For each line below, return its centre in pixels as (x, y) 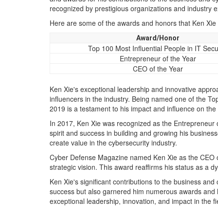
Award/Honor (158, 38)
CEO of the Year (158, 69)
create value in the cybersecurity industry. (113, 143)
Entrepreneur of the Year (158, 58)
